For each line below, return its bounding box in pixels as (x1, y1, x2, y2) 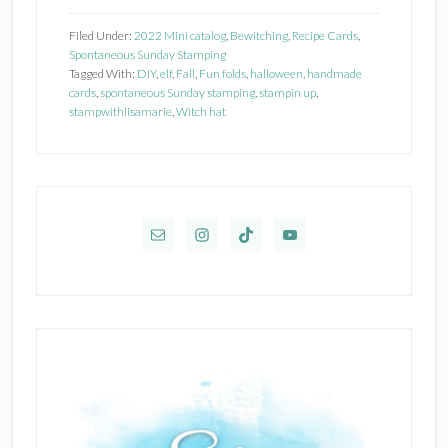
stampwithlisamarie (68, 103, 172, 119)
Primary (34, 182, 125, 215)
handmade (306, 65, 362, 81)
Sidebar (34, 210, 119, 243)
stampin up (258, 84, 316, 100)
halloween (249, 65, 303, 81)
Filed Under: (68, 27, 134, 43)
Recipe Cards (291, 27, 358, 43)
